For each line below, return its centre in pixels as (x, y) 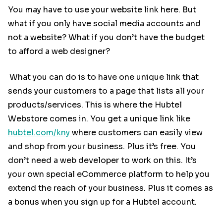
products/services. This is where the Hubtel (95, 105)
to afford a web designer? (59, 52)
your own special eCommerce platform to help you (109, 174)
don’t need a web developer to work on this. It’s (102, 161)
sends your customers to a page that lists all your (106, 91)
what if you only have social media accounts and (104, 24)
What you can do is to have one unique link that (104, 77)
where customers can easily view (137, 133)
